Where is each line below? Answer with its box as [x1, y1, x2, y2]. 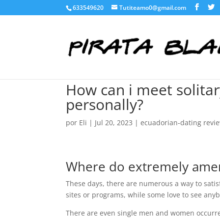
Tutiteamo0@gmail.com [119, 3, 187, 12]
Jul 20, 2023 [95, 118, 133, 127]
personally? [66, 94, 144, 114]
